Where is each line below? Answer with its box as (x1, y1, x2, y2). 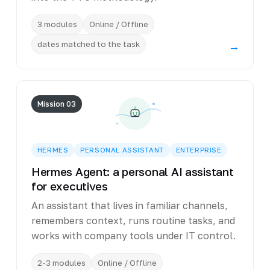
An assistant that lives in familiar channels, (31, 199, 228, 212)
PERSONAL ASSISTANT (80, 146, 164, 155)
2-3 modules (37, 258, 86, 268)
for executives (31, 180, 108, 193)
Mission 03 (37, 99, 76, 109)
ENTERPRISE (175, 146, 222, 155)
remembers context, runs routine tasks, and (31, 215, 235, 227)
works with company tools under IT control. (31, 230, 236, 242)
